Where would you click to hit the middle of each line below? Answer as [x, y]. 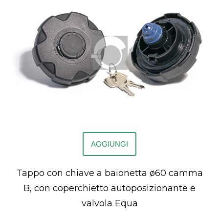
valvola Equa [109, 204]
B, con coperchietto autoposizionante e [109, 188]
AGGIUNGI [109, 144]
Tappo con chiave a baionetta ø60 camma [109, 173]
